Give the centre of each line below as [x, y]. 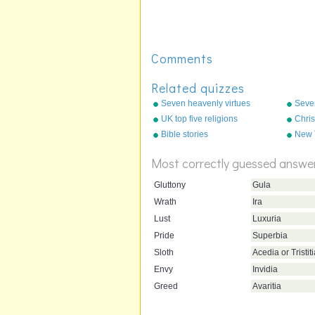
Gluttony [170, 185]
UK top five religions [199, 118]
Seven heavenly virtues [206, 103]
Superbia [270, 235]
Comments [182, 58]
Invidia [265, 269]
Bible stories [185, 134]
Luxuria [267, 218]
